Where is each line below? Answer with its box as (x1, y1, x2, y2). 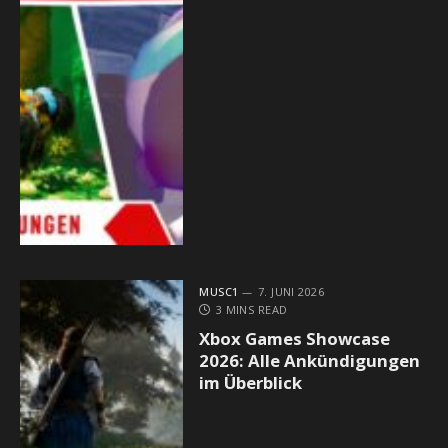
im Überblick (199, 370, 303, 394)
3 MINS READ (215, 301, 288, 317)
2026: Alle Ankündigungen (199, 348, 421, 372)
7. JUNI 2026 (257, 283, 325, 299)
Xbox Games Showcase (199, 326, 391, 350)
